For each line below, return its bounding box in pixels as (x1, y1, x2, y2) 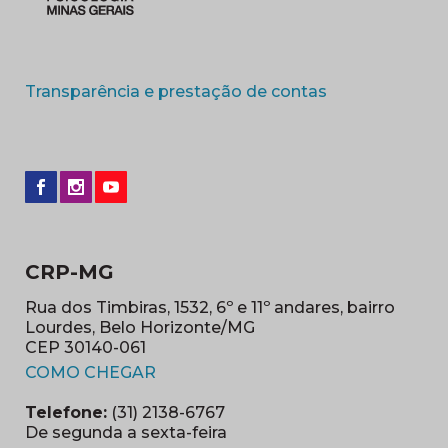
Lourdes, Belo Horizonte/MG (25, 317, 255, 337)
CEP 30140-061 (25, 337, 146, 357)
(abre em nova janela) (155, 361, 330, 381)
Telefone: (25, 402, 107, 422)
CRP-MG (25, 259, 114, 284)
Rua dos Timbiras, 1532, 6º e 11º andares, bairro (25, 297, 395, 317)
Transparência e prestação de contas (25, 81, 327, 101)
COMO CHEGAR (25, 362, 156, 382)
